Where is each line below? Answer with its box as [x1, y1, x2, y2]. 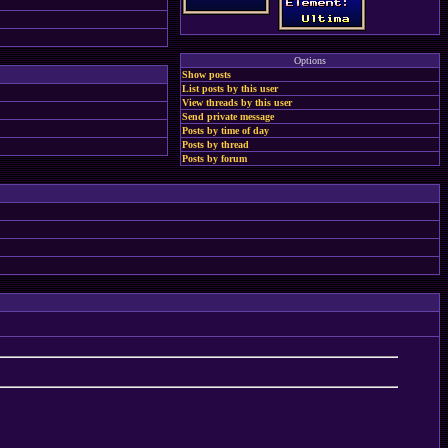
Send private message [182, 111, 274, 122]
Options [294, 55, 326, 66]
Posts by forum [182, 153, 247, 164]
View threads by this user [182, 97, 292, 108]
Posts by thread [182, 139, 249, 150]
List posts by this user [182, 83, 278, 94]
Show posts [182, 69, 231, 80]
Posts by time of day [182, 125, 269, 136]
